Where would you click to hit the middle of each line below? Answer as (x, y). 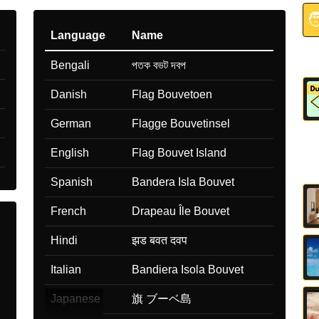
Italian (66, 269)
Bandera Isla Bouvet (183, 182)
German (71, 123)
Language (78, 35)
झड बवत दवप (160, 240)
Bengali (70, 65)
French (69, 211)
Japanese (76, 298)
